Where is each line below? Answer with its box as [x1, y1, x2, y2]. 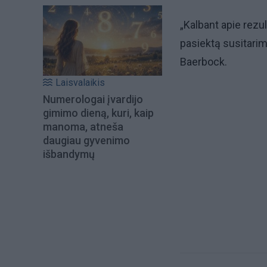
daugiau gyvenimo [43, 134, 130, 147]
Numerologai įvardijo [43, 93, 143, 106]
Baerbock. [180, 55, 227, 69]
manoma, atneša [43, 120, 123, 133]
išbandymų [43, 148, 95, 161]
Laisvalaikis [55, 77, 105, 89]
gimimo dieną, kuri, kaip [43, 107, 154, 120]
